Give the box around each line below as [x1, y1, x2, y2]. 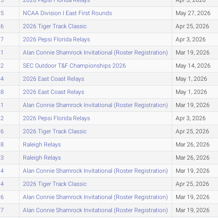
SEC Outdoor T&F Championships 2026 [22, 62, 126, 69]
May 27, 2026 [175, 9, 211, 17]
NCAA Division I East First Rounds [22, 9, 112, 17]
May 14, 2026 [175, 62, 211, 69]
